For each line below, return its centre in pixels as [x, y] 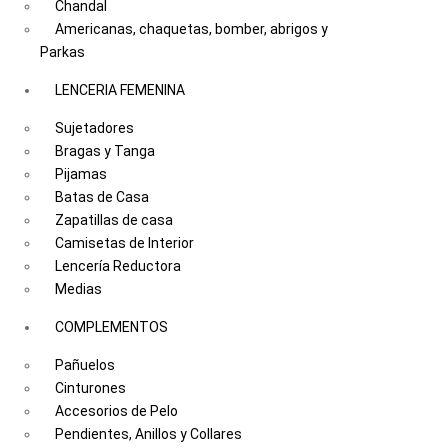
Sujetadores [94, 127]
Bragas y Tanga [105, 150]
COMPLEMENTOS [111, 326]
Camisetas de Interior [124, 242]
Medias [78, 288]
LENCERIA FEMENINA [120, 89]
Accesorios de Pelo [116, 410]
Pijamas [81, 173]
